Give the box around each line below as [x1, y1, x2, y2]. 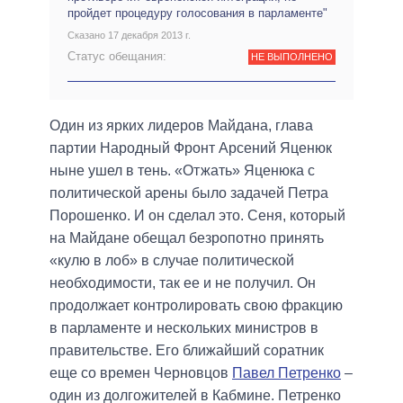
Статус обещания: [67, 49, 166, 63]
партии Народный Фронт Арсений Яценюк [49, 139, 332, 156]
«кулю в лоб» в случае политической [49, 252, 294, 268]
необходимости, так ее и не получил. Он [49, 274, 316, 291]
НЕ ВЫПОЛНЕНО [250, 50, 333, 62]
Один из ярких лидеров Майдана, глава [49, 117, 313, 133]
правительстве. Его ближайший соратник [49, 342, 324, 358]
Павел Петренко [232, 364, 341, 381]
